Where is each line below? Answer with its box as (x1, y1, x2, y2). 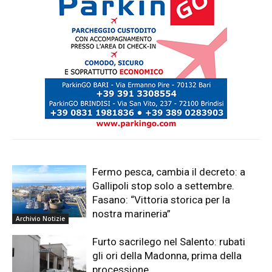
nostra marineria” (92, 208, 171, 220)
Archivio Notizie (16, 214, 65, 223)
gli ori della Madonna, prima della (92, 250, 242, 262)
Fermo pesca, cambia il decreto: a (92, 166, 246, 178)
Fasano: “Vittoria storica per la (92, 194, 231, 206)
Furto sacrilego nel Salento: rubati (92, 236, 246, 248)
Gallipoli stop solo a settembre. (92, 180, 235, 192)
